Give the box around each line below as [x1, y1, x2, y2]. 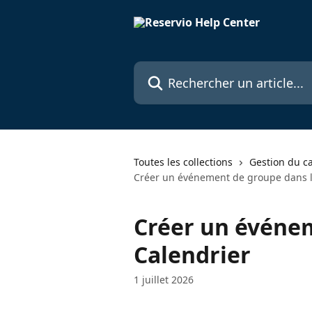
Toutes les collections [134, 155, 233, 169]
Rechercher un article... [133, 61, 254, 77]
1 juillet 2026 [134, 273, 194, 286]
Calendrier [134, 240, 251, 270]
